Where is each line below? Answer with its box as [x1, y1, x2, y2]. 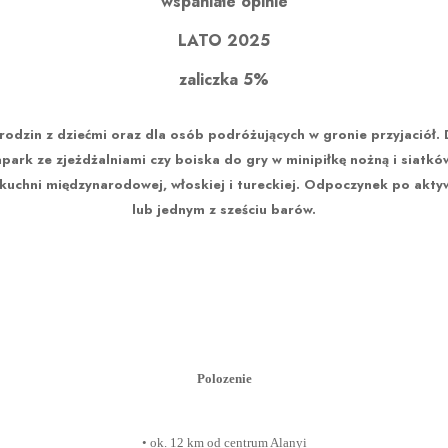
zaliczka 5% [179, 68, 269, 91]
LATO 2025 [178, 29, 270, 52]
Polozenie [196, 371, 252, 386]
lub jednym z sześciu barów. [132, 200, 316, 219]
